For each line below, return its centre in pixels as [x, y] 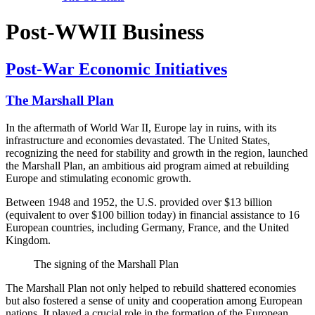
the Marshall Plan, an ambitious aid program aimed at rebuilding [147, 165]
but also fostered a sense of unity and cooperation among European [154, 300]
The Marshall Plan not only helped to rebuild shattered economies [151, 288]
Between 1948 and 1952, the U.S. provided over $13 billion [139, 202]
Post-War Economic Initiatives [116, 69]
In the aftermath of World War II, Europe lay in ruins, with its [141, 127]
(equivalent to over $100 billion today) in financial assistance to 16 [153, 214]
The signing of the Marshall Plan [106, 264]
